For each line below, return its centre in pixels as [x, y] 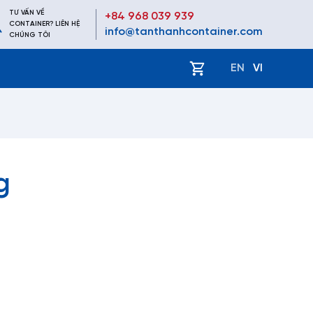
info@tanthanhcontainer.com [184, 32]
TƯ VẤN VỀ [27, 13]
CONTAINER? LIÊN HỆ [44, 24]
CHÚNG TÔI [30, 35]
